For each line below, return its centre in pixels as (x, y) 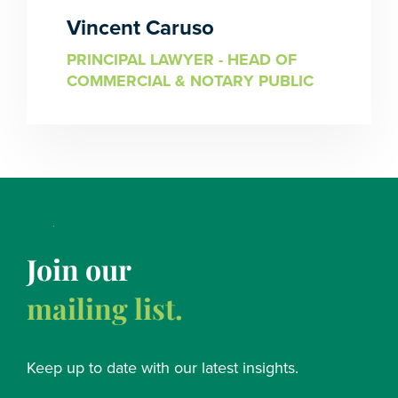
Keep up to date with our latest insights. (163, 368)
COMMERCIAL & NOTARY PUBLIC (190, 81)
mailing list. (105, 308)
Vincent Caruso (140, 28)
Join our (79, 269)
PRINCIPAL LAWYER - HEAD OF (182, 60)
